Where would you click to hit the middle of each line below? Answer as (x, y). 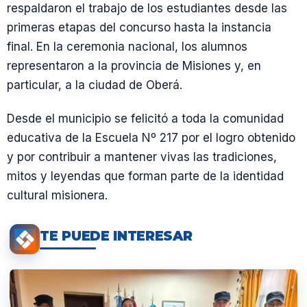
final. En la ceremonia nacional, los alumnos (127, 46)
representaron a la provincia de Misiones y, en (134, 65)
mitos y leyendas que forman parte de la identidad (145, 176)
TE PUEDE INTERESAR (116, 236)
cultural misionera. (57, 195)
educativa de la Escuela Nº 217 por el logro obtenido (151, 138)
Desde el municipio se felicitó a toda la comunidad (145, 119)
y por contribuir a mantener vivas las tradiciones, (142, 157)
